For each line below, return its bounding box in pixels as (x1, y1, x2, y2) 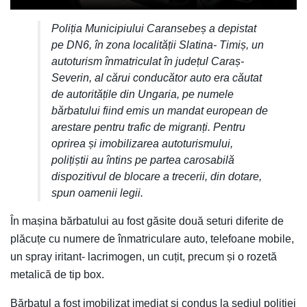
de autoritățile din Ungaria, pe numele (51, 88, 234, 100)
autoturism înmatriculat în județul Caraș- (51, 55, 244, 67)
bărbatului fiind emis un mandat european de (51, 104, 268, 116)
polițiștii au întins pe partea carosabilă (51, 153, 234, 166)
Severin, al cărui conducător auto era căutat (51, 71, 262, 84)
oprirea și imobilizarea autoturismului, (51, 137, 233, 149)
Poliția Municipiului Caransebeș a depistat (51, 22, 256, 34)
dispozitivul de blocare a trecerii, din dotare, (51, 170, 262, 182)
